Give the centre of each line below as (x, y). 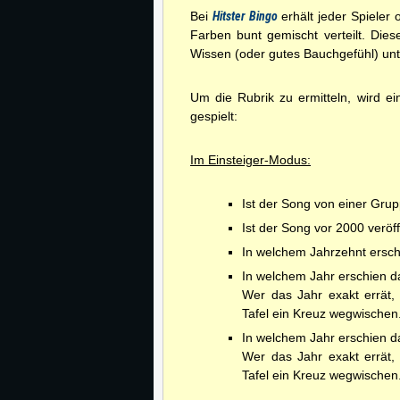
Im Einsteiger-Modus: (250, 160)
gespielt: (214, 116)
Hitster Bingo (246, 16)
